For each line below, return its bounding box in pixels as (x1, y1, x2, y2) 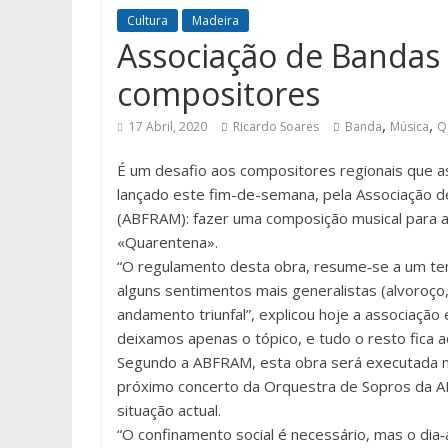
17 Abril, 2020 (129, 118, 207, 135)
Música (390, 118, 429, 135)
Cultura (127, 12, 168, 29)
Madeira (192, 12, 239, 29)
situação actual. (117, 400, 221, 420)
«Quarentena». (117, 232, 218, 252)
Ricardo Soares (233, 118, 319, 135)
